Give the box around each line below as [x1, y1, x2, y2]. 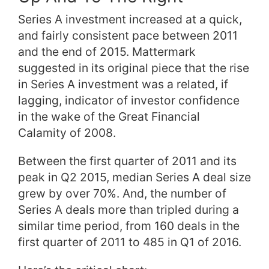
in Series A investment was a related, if [18, 77, 228, 91]
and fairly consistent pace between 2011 [18, 28, 238, 43]
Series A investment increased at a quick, [18, 12, 242, 26]
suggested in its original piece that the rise [18, 61, 249, 75]
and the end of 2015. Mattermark [18, 44, 196, 59]
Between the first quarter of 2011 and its [18, 154, 237, 168]
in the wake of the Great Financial [18, 109, 200, 124]
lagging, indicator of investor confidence [18, 93, 240, 107]
